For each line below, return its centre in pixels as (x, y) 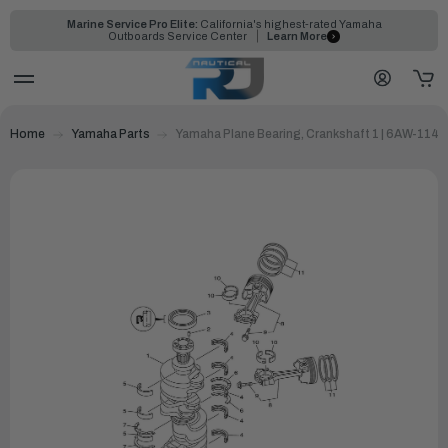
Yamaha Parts (110, 133)
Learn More (297, 36)
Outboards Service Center (179, 36)
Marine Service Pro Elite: (132, 24)
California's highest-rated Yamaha (289, 24)
